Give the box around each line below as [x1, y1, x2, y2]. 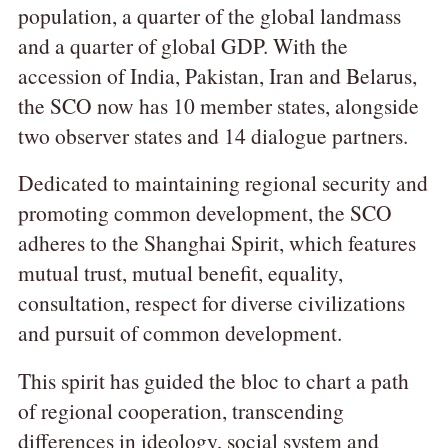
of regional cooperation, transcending [17, 396, 344, 426]
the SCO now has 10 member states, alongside [17, 90, 419, 120]
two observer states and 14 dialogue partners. [17, 120, 408, 150]
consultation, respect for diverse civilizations [17, 288, 405, 318]
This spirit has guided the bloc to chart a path [17, 366, 409, 396]
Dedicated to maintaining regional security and [17, 168, 428, 198]
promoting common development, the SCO [17, 198, 392, 228]
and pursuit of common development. [17, 318, 342, 348]
